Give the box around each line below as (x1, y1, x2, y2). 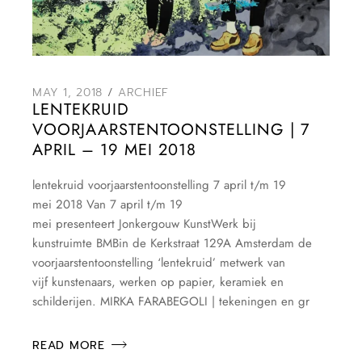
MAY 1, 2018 (32, 83, 103, 101)
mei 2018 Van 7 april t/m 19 (32, 195, 183, 213)
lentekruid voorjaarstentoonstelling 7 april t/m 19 (32, 175, 287, 194)
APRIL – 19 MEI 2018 (32, 137, 197, 162)
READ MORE (32, 337, 105, 355)
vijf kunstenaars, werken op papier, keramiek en (32, 272, 284, 291)
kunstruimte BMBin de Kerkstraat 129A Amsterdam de (32, 234, 313, 252)
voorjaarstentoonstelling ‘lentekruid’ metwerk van (32, 253, 286, 271)
